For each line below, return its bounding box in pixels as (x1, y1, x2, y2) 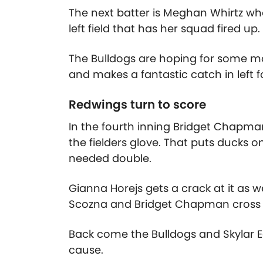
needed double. (69, 151, 154, 166)
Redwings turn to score (69, 96, 206, 113)
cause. (69, 242, 103, 258)
